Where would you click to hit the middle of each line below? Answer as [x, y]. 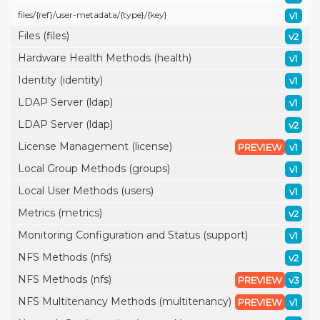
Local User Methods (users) [86, 191]
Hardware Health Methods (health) [105, 58]
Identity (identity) [60, 80]
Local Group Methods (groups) [94, 169]
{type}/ [134, 15]
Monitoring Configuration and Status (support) [133, 235]
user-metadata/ [88, 15]
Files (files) [44, 36]
